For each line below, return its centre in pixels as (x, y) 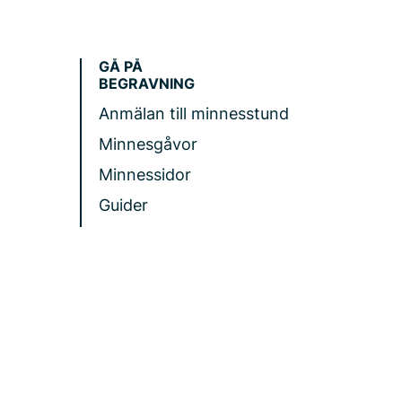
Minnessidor (145, 174)
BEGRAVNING (147, 83)
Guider (123, 205)
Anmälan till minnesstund (194, 113)
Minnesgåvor (148, 144)
